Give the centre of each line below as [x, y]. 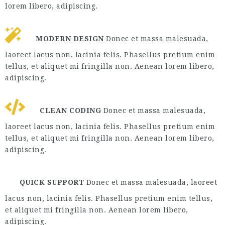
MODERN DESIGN [70, 39]
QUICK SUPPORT [51, 182]
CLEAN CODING [70, 110]
